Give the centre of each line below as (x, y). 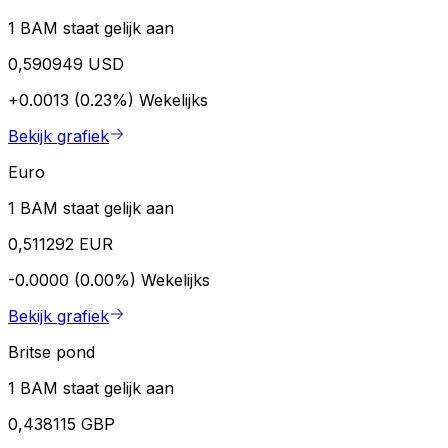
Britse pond (51, 351)
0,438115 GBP (61, 423)
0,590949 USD (66, 63)
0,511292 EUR (60, 243)
